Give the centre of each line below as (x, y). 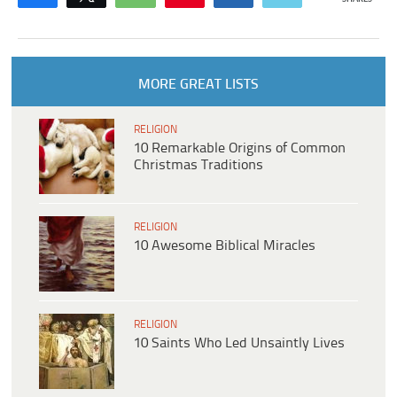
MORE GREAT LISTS (198, 84)
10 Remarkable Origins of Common (240, 148)
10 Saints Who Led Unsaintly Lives (239, 343)
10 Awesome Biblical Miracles (225, 245)
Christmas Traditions (198, 165)
